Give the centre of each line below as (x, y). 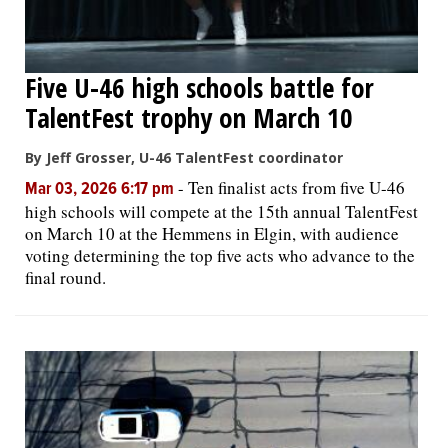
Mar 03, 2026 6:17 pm (101, 189)
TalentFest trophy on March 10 (189, 117)
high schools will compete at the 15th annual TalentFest (221, 211)
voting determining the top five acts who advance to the (220, 255)
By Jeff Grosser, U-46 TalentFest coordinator (184, 157)
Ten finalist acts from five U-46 (296, 187)
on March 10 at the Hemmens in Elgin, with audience (212, 233)
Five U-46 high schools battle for (199, 87)
